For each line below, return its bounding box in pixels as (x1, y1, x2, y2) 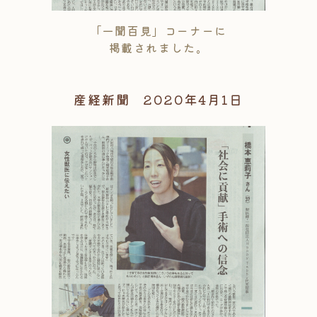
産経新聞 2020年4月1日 (74, 90, 243, 109)
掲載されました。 (108, 39, 209, 57)
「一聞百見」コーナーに (90, 22, 227, 40)
